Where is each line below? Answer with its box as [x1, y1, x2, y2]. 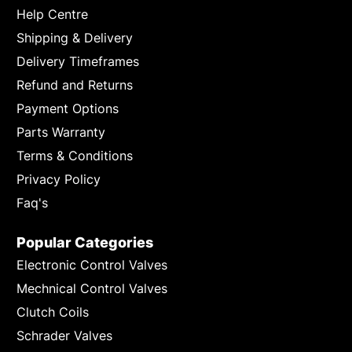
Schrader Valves [16, 327, 113, 343]
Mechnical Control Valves [16, 280, 168, 296]
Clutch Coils [16, 303, 90, 320]
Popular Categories [16, 233, 154, 251]
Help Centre [16, 5, 89, 22]
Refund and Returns [16, 76, 134, 93]
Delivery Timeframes [16, 53, 140, 69]
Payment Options [16, 100, 119, 116]
